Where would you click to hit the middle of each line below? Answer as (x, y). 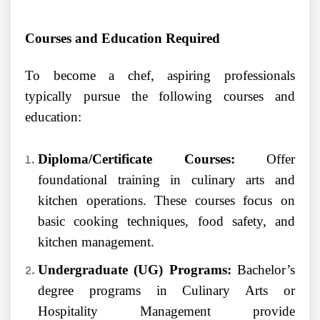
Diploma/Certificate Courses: (136, 159)
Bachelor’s (263, 270)
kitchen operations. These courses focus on (166, 201)
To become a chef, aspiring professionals (160, 76)
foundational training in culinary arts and (166, 180)
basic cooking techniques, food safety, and (166, 221)
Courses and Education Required (122, 39)
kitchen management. (96, 242)
